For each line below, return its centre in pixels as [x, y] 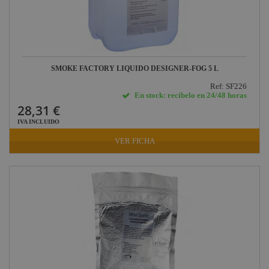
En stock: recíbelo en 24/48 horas [191, 95]
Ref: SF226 [229, 86]
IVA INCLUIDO [38, 122]
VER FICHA [134, 141]
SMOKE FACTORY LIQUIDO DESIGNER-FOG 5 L [134, 69]
